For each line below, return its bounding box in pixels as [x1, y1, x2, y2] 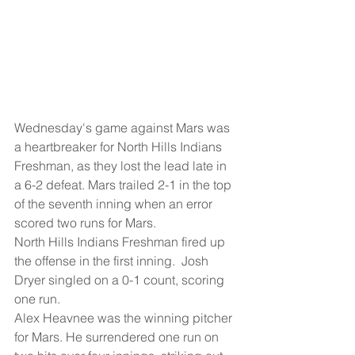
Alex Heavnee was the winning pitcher [14, 310, 235, 326]
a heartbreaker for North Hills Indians [14, 139, 225, 155]
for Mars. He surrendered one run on [14, 329, 222, 345]
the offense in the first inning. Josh [14, 253, 212, 269]
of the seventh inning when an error [14, 196, 216, 212]
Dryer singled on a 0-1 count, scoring [14, 272, 227, 288]
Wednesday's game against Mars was [14, 120, 233, 136]
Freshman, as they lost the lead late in [14, 158, 230, 174]
